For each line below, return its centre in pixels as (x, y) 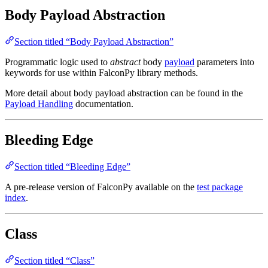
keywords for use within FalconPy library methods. (101, 72)
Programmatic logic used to (57, 62)
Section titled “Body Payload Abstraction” (94, 41)
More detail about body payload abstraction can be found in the (124, 93)
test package (220, 187)
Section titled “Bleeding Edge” (72, 166)
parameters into (224, 62)
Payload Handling (39, 103)
